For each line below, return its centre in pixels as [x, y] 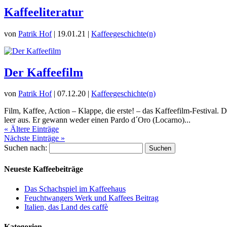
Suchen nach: [26, 148]
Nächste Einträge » [34, 138]
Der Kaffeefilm [44, 72]
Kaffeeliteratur [44, 12]
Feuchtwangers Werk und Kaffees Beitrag [91, 198]
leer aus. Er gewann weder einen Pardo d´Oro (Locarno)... [97, 120]
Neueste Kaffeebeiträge [44, 169]
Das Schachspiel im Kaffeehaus [75, 188]
